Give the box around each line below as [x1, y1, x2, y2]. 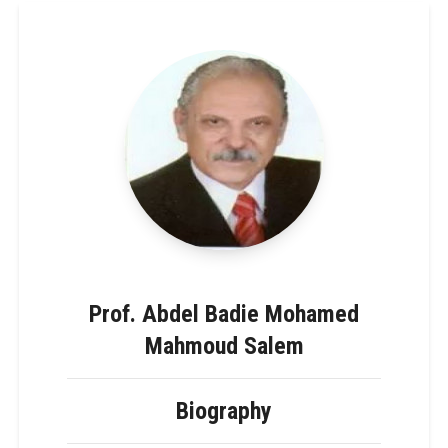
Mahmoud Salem [144, 331, 304, 360]
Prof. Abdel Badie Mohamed [89, 299, 359, 328]
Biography [176, 396, 272, 425]
